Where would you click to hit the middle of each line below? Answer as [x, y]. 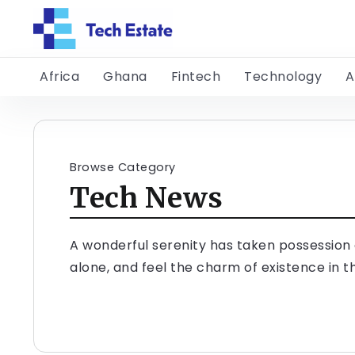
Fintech [195, 77]
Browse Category [123, 168]
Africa [59, 77]
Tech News [147, 198]
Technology [283, 77]
